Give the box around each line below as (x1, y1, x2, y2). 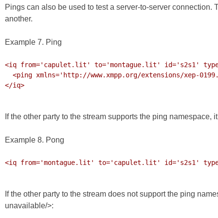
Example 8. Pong (5, 136, 64, 145)
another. (5, 15, 33, 23)
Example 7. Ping (5, 38, 62, 47)
